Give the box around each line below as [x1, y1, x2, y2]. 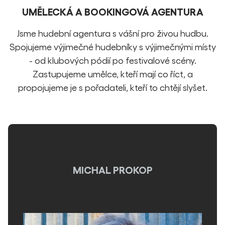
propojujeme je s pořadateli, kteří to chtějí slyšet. [18, 82, 207, 92]
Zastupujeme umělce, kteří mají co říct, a [32, 68, 193, 79]
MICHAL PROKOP [72, 163, 153, 175]
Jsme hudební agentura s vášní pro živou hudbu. [17, 28, 208, 38]
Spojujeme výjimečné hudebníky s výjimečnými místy [9, 41, 216, 52]
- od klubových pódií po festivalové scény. [29, 55, 196, 65]
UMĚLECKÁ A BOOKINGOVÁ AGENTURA [22, 5, 203, 17]
